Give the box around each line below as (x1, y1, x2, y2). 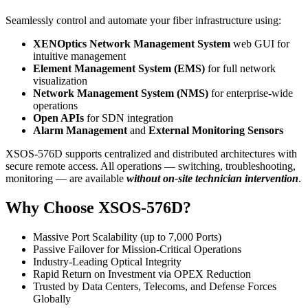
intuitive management (33, 50, 126, 63)
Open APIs (33, 112, 84, 124)
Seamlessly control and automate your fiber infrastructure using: (5, 14, 281, 27)
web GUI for (230, 38, 289, 50)
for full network (205, 63, 276, 75)
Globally (33, 292, 71, 305)
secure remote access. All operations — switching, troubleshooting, (5, 160, 296, 173)
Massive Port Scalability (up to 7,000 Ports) (33, 230, 221, 243)
